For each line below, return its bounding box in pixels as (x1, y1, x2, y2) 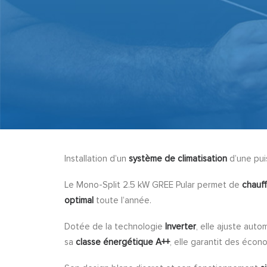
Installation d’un (64, 153, 129, 164)
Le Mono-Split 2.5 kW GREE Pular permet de (64, 179, 242, 190)
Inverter (165, 221, 196, 232)
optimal (64, 195, 94, 206)
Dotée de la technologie (64, 221, 165, 232)
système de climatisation (129, 153, 227, 164)
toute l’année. (94, 195, 151, 206)
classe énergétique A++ (76, 237, 170, 247)
